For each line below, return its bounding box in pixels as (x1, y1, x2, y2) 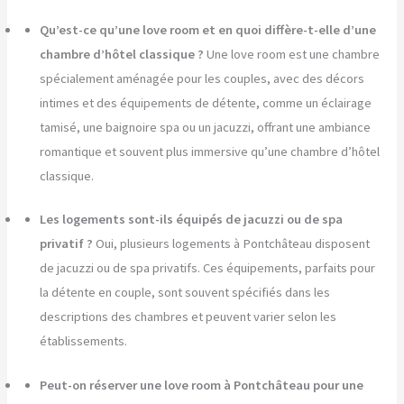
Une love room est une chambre (207, 45, 381, 62)
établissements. (40, 333, 128, 350)
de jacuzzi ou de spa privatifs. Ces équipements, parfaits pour (40, 260, 376, 277)
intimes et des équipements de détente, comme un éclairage (40, 94, 372, 111)
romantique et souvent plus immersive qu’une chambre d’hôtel (40, 142, 381, 160)
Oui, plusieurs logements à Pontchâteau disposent (96, 235, 371, 252)
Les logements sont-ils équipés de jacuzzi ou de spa (40, 211, 344, 228)
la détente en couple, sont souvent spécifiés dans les (40, 284, 331, 301)
